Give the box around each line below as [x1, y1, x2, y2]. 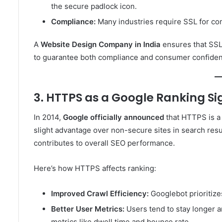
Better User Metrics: [51, 204, 124, 214]
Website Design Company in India [41, 39, 161, 49]
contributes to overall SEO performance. [34, 138, 175, 148]
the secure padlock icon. [51, 1, 137, 11]
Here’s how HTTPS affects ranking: [34, 164, 156, 173]
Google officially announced [63, 112, 164, 122]
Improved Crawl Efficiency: [51, 189, 149, 199]
